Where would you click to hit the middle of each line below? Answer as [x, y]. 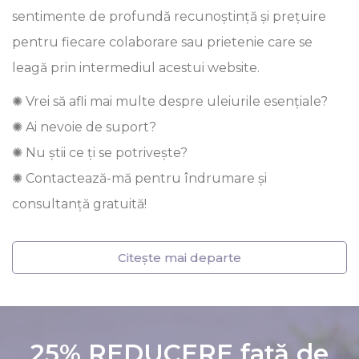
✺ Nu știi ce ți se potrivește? [100, 153]
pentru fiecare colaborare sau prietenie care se [162, 42]
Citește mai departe [179, 258]
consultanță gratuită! [79, 204]
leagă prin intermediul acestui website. [136, 68]
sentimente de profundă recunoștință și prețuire [169, 16]
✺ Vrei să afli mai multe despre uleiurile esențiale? [170, 101]
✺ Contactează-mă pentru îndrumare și [139, 178]
